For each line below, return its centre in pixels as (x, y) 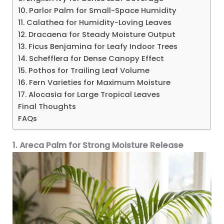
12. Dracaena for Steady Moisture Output (97, 34)
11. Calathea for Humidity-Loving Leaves (95, 22)
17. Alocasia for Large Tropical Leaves (89, 94)
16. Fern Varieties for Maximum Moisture (94, 82)
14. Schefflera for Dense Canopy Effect (91, 58)
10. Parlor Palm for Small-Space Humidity (97, 10)
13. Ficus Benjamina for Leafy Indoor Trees (98, 46)
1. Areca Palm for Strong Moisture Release (98, 145)
